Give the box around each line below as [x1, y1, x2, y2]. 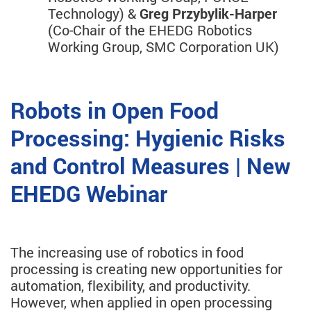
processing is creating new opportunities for [10, 260, 283, 278]
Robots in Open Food [10, 95, 219, 126]
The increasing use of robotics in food [10, 243, 244, 262]
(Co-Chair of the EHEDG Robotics [48, 21, 252, 40]
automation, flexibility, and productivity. [10, 276, 251, 295]
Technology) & [48, 4, 140, 23]
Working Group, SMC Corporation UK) [48, 37, 279, 56]
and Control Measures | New [10, 151, 291, 181]
